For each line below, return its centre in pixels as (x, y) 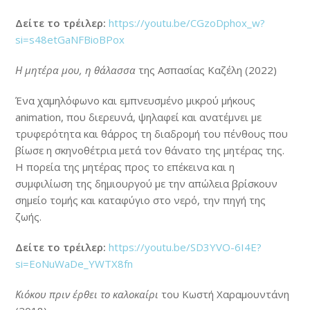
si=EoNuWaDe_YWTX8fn (74, 263)
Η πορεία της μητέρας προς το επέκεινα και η (125, 166)
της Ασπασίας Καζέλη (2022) (207, 70)
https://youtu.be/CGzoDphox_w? (186, 22)
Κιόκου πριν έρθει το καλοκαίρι (87, 294)
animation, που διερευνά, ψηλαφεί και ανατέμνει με (139, 117)
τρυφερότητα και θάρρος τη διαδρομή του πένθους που (152, 133)
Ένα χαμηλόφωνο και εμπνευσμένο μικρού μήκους (136, 100)
